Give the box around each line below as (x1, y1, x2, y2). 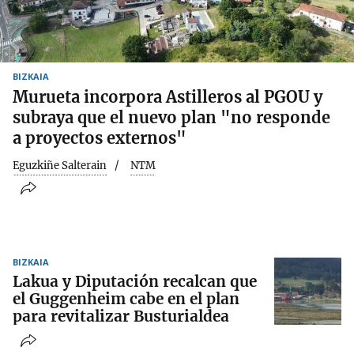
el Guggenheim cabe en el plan (13, 289, 239, 309)
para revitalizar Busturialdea (13, 307, 229, 326)
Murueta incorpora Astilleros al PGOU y (13, 86, 322, 107)
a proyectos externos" (13, 127, 186, 148)
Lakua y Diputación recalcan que (13, 272, 257, 292)
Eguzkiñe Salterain (13, 158, 107, 172)
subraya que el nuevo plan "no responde (13, 107, 330, 127)
